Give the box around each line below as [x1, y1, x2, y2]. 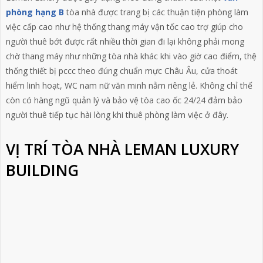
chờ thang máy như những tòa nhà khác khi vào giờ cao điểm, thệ [5, 50, 257, 62]
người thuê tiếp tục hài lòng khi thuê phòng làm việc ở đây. [5, 109, 228, 120]
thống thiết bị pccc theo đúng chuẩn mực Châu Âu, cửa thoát [5, 65, 238, 76]
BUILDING [5, 159, 79, 181]
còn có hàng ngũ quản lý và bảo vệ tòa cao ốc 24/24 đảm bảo [5, 94, 242, 106]
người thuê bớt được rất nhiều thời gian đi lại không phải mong [5, 35, 244, 47]
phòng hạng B [5, 6, 64, 18]
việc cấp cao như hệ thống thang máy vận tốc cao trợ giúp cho [5, 21, 243, 32]
